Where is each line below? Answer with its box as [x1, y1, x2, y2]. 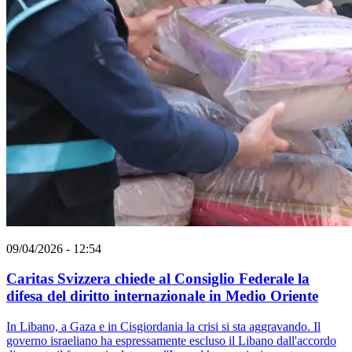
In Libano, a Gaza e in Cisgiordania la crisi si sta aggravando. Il [6, 320, 321, 334]
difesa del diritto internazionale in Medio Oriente [6, 288, 318, 305]
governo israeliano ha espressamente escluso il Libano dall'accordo [6, 334, 336, 348]
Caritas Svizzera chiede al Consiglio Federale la [6, 270, 310, 288]
